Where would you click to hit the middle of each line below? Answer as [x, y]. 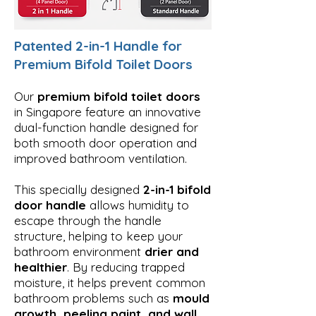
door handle [50, 205]
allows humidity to [138, 205]
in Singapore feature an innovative [108, 111]
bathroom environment [79, 251]
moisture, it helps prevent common [110, 282]
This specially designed [79, 189]
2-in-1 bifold [177, 189]
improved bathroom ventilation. [101, 158]
